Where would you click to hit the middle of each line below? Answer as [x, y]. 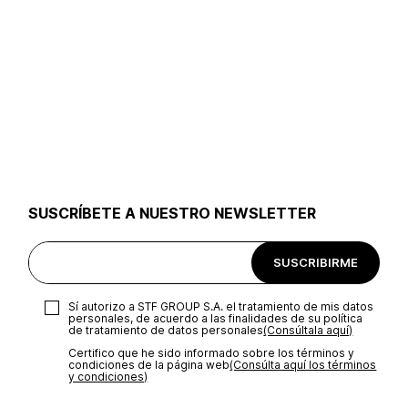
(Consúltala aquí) [308, 330]
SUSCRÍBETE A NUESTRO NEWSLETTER [173, 213]
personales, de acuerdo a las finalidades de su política [216, 318]
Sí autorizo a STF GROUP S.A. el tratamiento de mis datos [221, 306]
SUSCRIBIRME [315, 262]
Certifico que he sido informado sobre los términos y [212, 353]
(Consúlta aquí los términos [303, 365]
